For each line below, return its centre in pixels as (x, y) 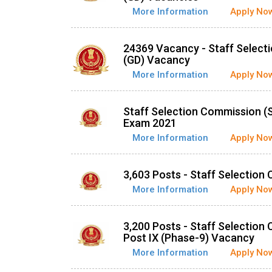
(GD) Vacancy (157, 60)
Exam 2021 (150, 123)
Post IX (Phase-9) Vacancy (189, 238)
